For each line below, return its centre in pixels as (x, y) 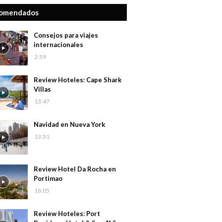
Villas (42, 89)
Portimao (48, 178)
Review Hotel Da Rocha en (75, 169)
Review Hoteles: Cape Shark (78, 80)
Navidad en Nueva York (69, 124)
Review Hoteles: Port (67, 214)
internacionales (58, 45)
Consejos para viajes (66, 35)
